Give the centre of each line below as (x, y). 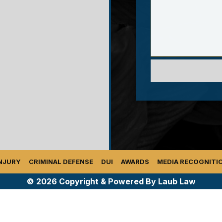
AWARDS (135, 161)
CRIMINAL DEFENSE (61, 161)
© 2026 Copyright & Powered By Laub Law (111, 181)
